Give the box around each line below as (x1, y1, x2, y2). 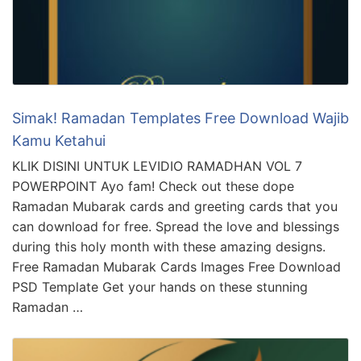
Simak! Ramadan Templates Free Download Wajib (12, 110, 349, 127)
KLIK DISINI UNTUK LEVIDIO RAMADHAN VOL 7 (12, 158, 302, 175)
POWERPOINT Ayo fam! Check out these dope (12, 178, 294, 195)
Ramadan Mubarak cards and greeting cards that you (12, 198, 338, 215)
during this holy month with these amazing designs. (12, 239, 326, 255)
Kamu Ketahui (12, 132, 106, 150)
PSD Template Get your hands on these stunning (12, 279, 308, 296)
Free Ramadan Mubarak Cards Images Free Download (12, 259, 341, 276)
